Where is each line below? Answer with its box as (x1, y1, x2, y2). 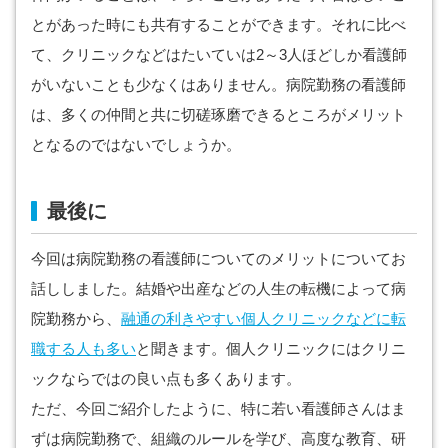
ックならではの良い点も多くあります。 (31, 370, 301, 388)
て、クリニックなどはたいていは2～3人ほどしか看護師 (31, 46, 407, 64)
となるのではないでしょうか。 (31, 136, 241, 154)
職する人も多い (31, 340, 136, 358)
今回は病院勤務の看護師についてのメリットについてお (31, 250, 406, 268)
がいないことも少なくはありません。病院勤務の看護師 (31, 76, 406, 94)
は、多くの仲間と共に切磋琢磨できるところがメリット (31, 106, 406, 124)
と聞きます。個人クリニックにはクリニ (136, 340, 406, 358)
